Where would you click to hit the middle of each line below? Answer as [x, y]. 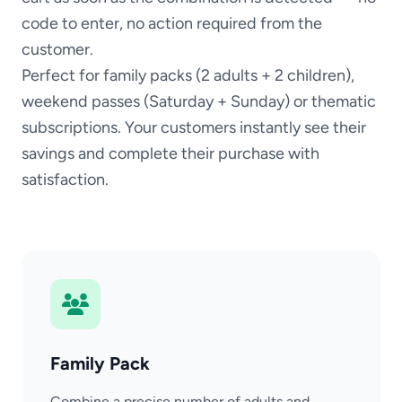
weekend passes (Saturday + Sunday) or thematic [199, 102]
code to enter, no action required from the [172, 24]
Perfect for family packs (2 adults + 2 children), [188, 76]
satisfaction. [65, 180]
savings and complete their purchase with [170, 154]
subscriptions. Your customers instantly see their [194, 128]
